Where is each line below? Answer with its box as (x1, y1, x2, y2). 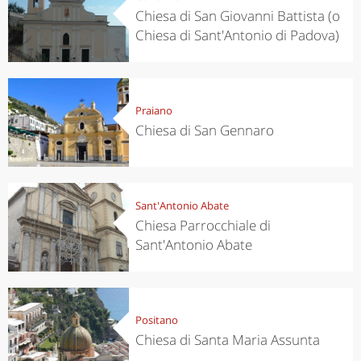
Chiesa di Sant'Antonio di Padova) (135, 26, 339, 45)
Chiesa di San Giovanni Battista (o (135, 6, 340, 26)
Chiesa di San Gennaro (135, 121, 274, 140)
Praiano (135, 103, 172, 118)
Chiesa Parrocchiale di (135, 216, 271, 235)
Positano (135, 313, 178, 328)
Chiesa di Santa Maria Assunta (135, 330, 320, 350)
